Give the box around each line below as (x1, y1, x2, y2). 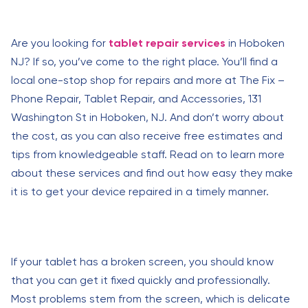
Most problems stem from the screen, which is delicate (11, 292, 290, 305)
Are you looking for (11, 36, 109, 49)
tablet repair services (109, 36, 225, 49)
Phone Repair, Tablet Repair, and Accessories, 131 (11, 92, 261, 105)
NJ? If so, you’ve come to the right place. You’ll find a (11, 55, 278, 68)
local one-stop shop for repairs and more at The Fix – (11, 74, 285, 87)
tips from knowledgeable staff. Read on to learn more (11, 148, 285, 161)
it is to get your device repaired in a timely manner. (11, 185, 269, 198)
